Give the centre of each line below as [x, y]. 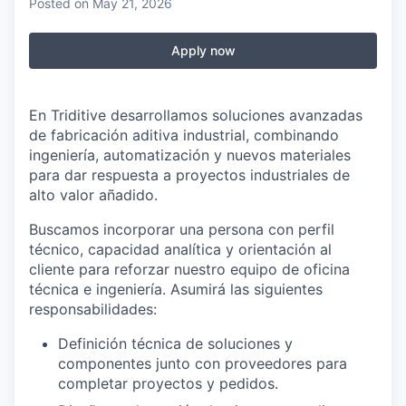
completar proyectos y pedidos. [168, 383]
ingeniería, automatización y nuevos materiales [190, 155]
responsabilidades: [93, 309]
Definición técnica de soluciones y [175, 343]
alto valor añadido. [93, 195]
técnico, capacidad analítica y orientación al [180, 249]
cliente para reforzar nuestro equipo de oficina [189, 269]
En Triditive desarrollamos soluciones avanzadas [196, 115]
